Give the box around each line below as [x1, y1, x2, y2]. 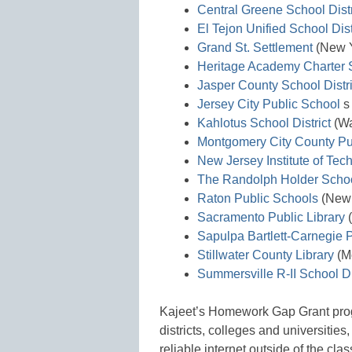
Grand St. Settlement [197, 40, 313, 54]
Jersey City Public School [197, 97, 340, 111]
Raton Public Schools [197, 191, 318, 205]
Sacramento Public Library [197, 210, 345, 224]
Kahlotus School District [197, 115, 331, 130]
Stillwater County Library [197, 247, 334, 262]
